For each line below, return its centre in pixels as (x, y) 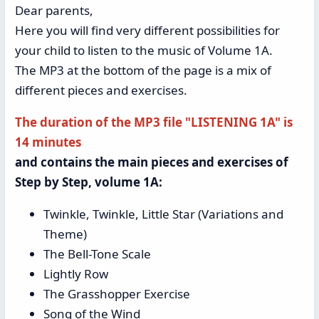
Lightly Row (76, 274)
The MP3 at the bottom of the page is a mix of (143, 70)
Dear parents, (54, 11)
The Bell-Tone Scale (97, 254)
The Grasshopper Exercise (117, 294)
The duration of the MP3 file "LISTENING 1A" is (154, 122)
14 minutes (48, 142)
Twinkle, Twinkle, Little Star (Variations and (163, 214)
